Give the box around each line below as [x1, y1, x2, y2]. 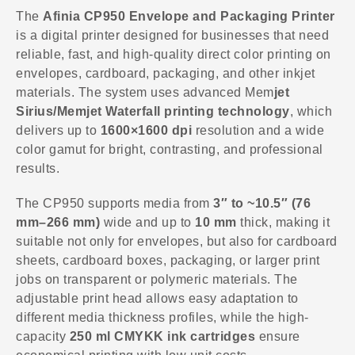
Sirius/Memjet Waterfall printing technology [16, 105, 290, 119]
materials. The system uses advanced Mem [16, 86, 274, 100]
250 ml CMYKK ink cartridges [69, 329, 255, 343]
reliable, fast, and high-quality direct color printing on [16, 48, 331, 62]
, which [289, 105, 332, 119]
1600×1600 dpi [100, 124, 192, 138]
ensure [255, 329, 300, 343]
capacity [16, 329, 70, 343]
